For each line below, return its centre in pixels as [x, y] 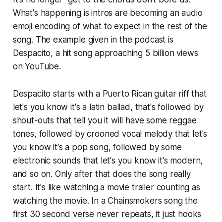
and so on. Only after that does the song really [102, 174]
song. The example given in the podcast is [93, 39]
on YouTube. [37, 66]
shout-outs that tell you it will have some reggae [105, 120]
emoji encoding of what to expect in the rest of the [110, 26]
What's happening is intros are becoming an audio [108, 13]
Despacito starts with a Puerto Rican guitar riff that [110, 93]
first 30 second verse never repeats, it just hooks [107, 214]
